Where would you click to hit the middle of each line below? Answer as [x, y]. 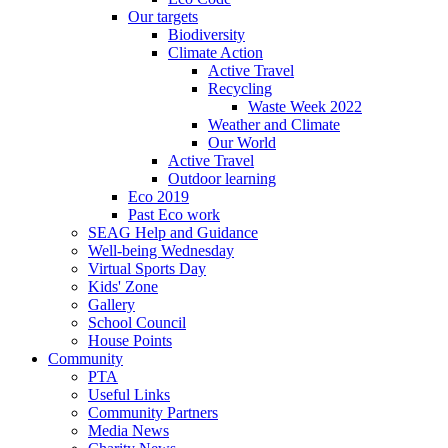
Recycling [240, 88]
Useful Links [129, 394]
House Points [130, 340]
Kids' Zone [123, 286]
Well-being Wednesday [161, 250]
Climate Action [215, 52]
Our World [242, 142]
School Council [137, 322]
